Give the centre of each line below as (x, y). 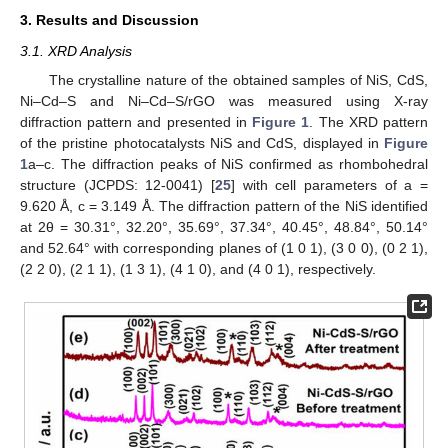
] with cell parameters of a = (329, 184)
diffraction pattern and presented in (136, 121)
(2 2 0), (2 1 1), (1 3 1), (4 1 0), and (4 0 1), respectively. (198, 268)
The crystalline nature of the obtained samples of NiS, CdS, (238, 79)
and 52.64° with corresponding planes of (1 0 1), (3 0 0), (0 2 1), (224, 247)
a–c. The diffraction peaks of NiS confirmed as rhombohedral (228, 163)
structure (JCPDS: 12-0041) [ (117, 184)
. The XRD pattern (369, 121)
